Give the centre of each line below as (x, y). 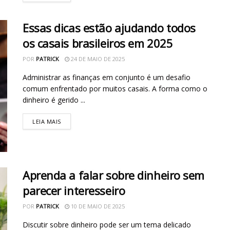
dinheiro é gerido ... (54, 100)
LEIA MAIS (47, 121)
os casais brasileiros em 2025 (98, 43)
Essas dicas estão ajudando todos (109, 27)
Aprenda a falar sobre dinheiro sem (114, 175)
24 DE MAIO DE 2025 (97, 59)
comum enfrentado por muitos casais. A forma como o (115, 88)
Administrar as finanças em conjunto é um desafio (107, 77)
